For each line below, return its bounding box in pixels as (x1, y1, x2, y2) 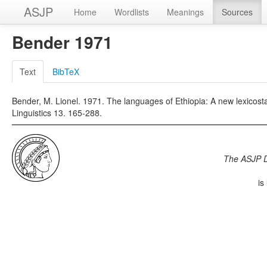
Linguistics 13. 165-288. (12, 107, 102, 119)
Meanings (167, 6, 204, 18)
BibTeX (52, 66, 79, 77)
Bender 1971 (12, 30, 113, 54)
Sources (222, 6, 253, 18)
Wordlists (114, 6, 149, 18)
